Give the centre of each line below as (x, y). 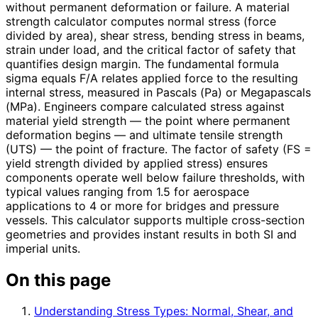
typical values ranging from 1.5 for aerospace (127, 191)
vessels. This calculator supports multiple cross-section (155, 220)
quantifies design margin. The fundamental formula (142, 64)
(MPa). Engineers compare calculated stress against (145, 106)
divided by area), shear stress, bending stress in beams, (155, 35)
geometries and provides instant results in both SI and (151, 234)
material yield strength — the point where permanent (148, 120)
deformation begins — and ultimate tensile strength (144, 135)
